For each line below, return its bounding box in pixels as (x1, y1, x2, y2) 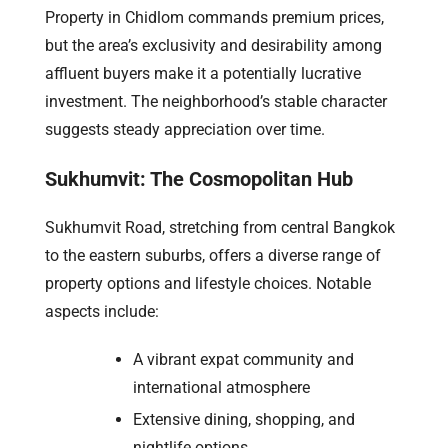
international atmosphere (133, 377, 310, 397)
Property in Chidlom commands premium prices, (45, 7, 384, 27)
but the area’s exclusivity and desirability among (45, 35, 382, 55)
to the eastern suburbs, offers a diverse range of (45, 245, 381, 265)
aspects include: (45, 301, 159, 321)
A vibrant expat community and (133, 349, 354, 369)
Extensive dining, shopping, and (133, 409, 355, 429)
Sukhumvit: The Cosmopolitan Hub (45, 166, 353, 191)
